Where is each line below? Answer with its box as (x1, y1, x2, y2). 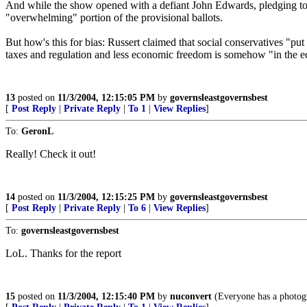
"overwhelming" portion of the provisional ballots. (5, 12, 223, 23)
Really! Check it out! (5, 148, 96, 160)
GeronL (21, 126, 53, 136)
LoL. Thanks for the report (5, 247, 121, 259)
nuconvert (170, 291, 212, 302)
